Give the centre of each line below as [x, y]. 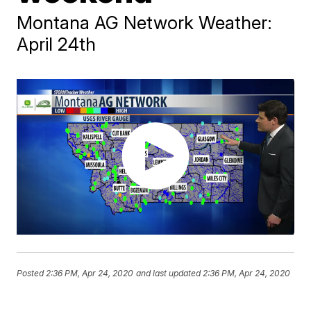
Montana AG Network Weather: [145, 23]
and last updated [169, 273]
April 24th [57, 44]
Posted [32, 273]
